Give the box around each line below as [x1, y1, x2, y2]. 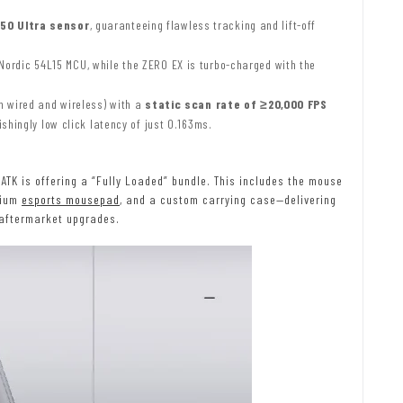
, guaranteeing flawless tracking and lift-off [89, 16, 317, 32]
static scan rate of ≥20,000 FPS [145, 95, 327, 112]
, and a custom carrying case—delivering [120, 191, 336, 207]
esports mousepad [22, 191, 120, 207]
